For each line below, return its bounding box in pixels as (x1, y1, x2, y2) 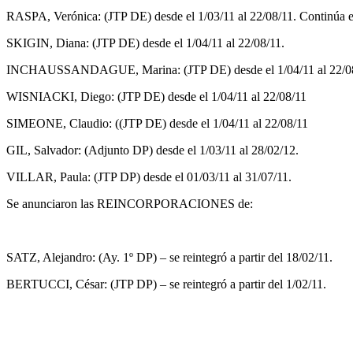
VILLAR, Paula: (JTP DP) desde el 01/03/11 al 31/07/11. (6, 169, 292, 184)
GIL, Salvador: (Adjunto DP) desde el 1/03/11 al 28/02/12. (6, 143, 299, 157)
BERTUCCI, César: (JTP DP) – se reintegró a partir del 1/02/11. (6, 277, 326, 291)
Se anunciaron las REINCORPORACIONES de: (6, 196, 253, 210)
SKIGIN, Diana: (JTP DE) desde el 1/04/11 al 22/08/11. (6, 35, 284, 50)
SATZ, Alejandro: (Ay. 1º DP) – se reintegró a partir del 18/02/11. (6, 250, 333, 264)
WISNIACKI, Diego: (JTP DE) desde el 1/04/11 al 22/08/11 (6, 89, 307, 103)
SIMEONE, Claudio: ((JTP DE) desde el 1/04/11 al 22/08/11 (6, 116, 308, 130)
